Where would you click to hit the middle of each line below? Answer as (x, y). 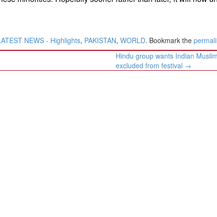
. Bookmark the (170, 40)
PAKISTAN (100, 40)
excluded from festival (150, 65)
